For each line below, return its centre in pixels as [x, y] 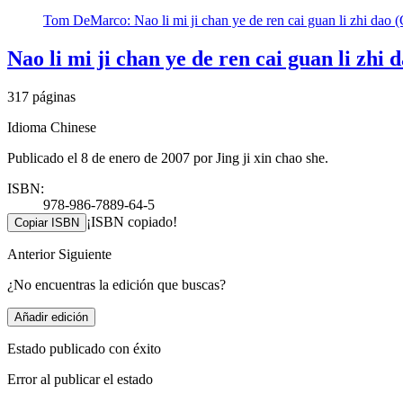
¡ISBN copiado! [132, 222]
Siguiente [85, 255]
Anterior [33, 255]
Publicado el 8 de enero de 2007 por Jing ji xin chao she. [168, 158]
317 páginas [41, 97]
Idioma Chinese [52, 128]
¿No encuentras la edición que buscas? [116, 285]
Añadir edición [51, 318]
